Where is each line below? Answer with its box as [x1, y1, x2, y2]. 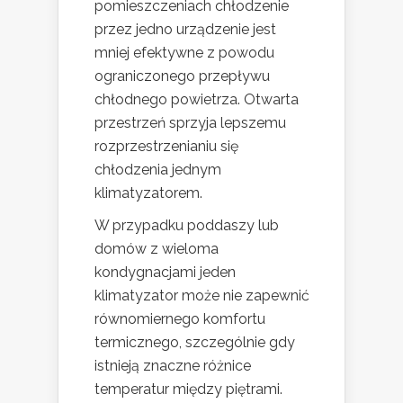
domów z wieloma [94, 240, 219, 258]
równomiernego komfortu [94, 310, 265, 328]
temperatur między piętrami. [94, 381, 282, 399]
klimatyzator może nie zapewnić [94, 287, 309, 305]
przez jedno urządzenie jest [94, 21, 276, 39]
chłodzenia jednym [94, 161, 221, 179]
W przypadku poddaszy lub [94, 217, 279, 235]
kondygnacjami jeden [94, 264, 236, 282]
